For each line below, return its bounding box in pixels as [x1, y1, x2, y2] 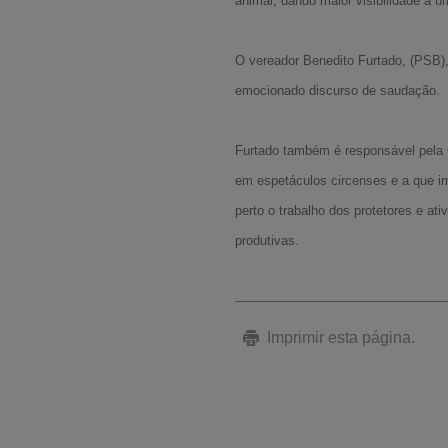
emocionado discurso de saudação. [235, 83, 441, 98]
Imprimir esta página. [267, 329, 416, 346]
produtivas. [235, 233, 300, 248]
